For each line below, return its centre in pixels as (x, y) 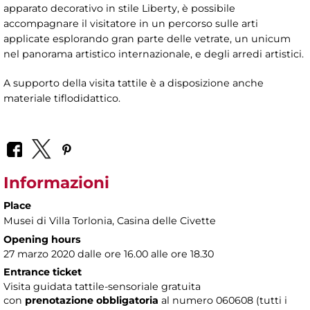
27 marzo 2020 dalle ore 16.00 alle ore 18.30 (109, 254)
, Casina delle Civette (164, 221)
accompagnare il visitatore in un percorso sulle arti (131, 23)
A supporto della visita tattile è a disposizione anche (134, 83)
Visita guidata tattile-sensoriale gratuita (102, 287)
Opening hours (42, 240)
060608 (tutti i (252, 301)
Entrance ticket (43, 272)
